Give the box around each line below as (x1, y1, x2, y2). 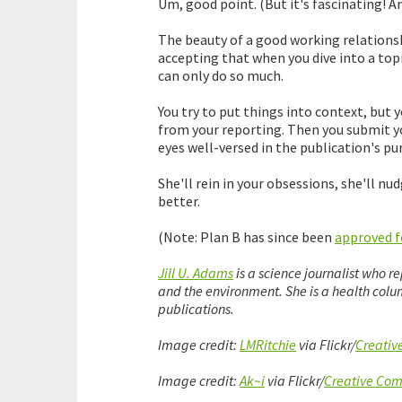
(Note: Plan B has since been (158, 228, 335, 247)
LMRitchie (240, 336, 296, 354)
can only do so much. (158, 66, 284, 85)
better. (158, 192, 200, 211)
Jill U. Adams (158, 264, 233, 283)
